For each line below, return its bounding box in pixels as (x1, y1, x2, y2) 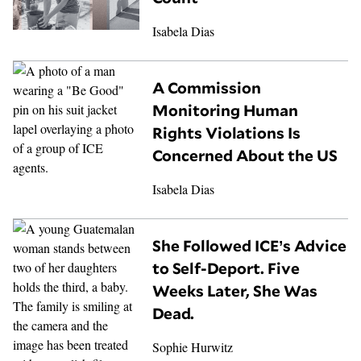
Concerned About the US (152, 147, 338, 165)
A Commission (152, 79, 262, 98)
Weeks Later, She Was (152, 281, 318, 300)
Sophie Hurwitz (152, 338, 234, 355)
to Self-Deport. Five (152, 259, 301, 277)
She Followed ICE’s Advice (152, 236, 347, 255)
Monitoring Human (152, 102, 299, 120)
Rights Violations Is (152, 124, 301, 143)
